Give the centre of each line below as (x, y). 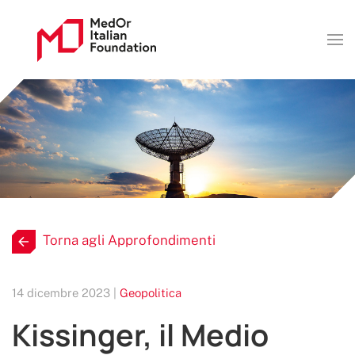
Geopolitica (151, 293)
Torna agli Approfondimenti (129, 240)
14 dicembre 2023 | (66, 293)
